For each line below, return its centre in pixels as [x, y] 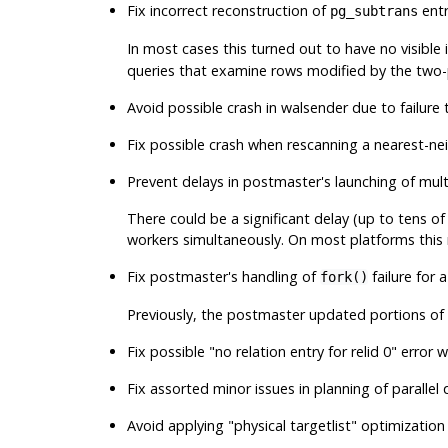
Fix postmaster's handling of [223, 276]
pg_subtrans [373, 10]
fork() [343, 276]
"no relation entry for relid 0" [302, 351]
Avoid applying [177, 425]
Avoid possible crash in [203, 107]
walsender [314, 107]
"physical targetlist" [292, 425]
